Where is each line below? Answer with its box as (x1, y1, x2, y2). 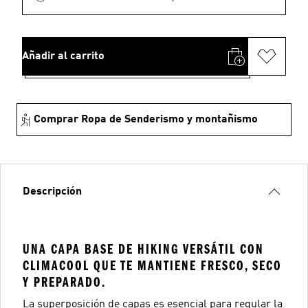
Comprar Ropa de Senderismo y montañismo (34, 114, 258, 125)
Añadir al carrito (22, 51, 104, 62)
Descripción (23, 186, 82, 197)
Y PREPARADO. (23, 274, 106, 290)
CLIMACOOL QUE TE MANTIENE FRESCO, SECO (23, 258, 282, 274)
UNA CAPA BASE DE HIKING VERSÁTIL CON (23, 241, 264, 257)
